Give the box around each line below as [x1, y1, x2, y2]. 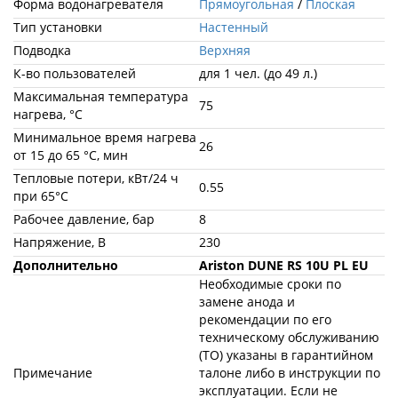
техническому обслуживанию [199, 329, 379, 346]
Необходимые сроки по [199, 275, 341, 292]
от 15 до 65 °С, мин [13, 147, 128, 163]
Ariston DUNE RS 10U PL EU [199, 257, 369, 274]
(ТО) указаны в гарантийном [199, 346, 373, 363]
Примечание [13, 364, 92, 381]
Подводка [13, 42, 71, 59]
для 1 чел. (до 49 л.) [199, 65, 317, 82]
